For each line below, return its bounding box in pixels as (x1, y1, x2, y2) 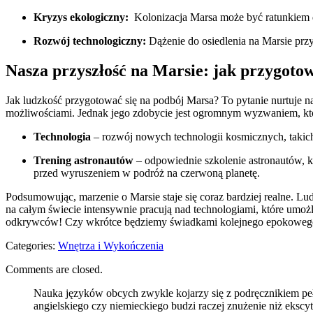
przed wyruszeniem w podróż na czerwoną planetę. (34, 166, 260, 179)
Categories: (6, 239, 58, 252)
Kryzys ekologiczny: (34, 11, 129, 24)
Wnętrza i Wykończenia (58, 239, 163, 252)
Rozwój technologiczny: (34, 35, 146, 48)
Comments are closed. (6, 263, 103, 275)
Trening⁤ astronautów (34, 154, 133, 166)
